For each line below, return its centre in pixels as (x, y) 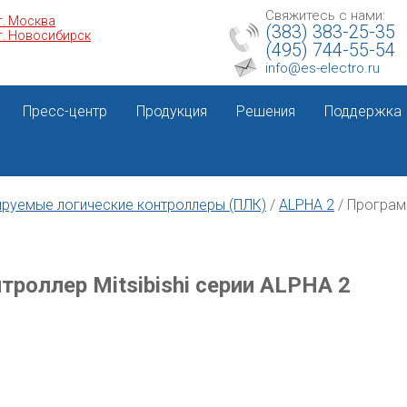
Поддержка (363, 111)
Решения (266, 111)
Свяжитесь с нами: (325, 15)
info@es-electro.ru (323, 68)
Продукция (172, 111)
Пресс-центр (65, 111)
